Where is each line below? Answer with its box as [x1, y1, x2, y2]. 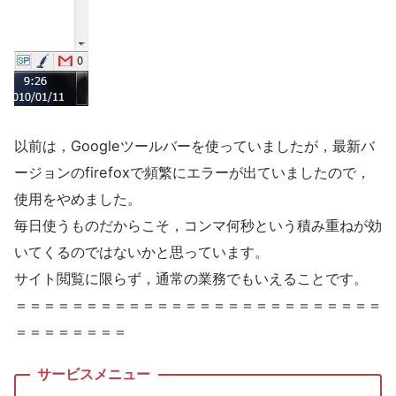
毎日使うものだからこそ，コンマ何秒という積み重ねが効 [14, 216, 382, 234]
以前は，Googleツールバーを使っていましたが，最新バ [14, 136, 375, 155]
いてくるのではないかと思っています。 [14, 242, 269, 261]
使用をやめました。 [14, 189, 141, 208]
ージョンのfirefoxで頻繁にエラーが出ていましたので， [14, 163, 370, 181]
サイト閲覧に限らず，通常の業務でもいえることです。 [14, 269, 368, 287]
